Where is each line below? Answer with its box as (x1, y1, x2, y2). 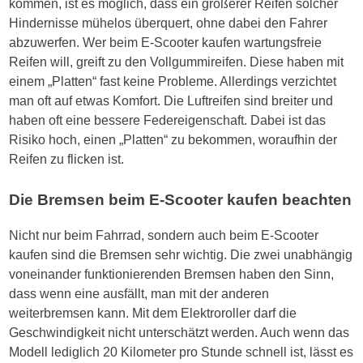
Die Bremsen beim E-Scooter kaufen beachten (9, 190, 352, 208)
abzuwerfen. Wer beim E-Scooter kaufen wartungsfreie (9, 35, 322, 49)
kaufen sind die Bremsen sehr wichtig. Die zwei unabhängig (9, 248, 353, 263)
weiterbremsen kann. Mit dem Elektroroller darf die (9, 306, 297, 321)
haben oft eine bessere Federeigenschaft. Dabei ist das (9, 113, 327, 127)
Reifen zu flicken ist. (9, 152, 125, 166)
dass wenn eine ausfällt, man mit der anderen (9, 287, 270, 301)
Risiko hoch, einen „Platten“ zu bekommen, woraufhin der (9, 132, 338, 147)
